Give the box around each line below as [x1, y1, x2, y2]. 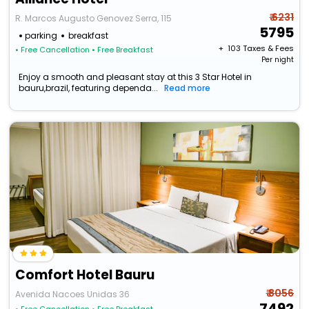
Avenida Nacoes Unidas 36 [15, 288, 130, 301]
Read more [164, 82, 211, 94]
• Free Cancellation [15, 44, 90, 56]
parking [25, 30, 58, 42]
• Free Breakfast [92, 44, 154, 56]
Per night [261, 54, 294, 66]
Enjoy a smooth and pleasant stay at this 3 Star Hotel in [19, 71, 252, 83]
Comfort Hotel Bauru [15, 266, 155, 285]
